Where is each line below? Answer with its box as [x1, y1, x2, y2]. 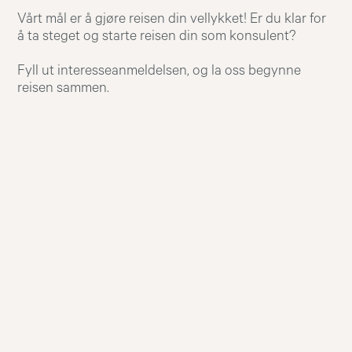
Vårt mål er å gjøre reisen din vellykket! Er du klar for [17, 10, 327, 27]
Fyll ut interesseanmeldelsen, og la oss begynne [17, 62, 302, 79]
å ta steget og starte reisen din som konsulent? [17, 27, 297, 44]
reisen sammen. [17, 79, 110, 96]
